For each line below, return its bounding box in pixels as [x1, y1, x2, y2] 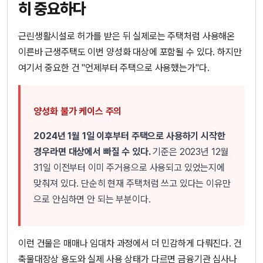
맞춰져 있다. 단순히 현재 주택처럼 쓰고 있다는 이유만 [33, 178, 231, 190]
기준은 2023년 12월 [150, 146, 229, 158]
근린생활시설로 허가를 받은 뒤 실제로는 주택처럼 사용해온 [18, 31, 235, 42]
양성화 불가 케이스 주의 [33, 106, 122, 117]
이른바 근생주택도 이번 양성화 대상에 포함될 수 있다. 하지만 [18, 46, 242, 58]
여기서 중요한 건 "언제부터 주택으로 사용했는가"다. [18, 62, 210, 74]
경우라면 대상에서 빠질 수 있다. [33, 146, 151, 158]
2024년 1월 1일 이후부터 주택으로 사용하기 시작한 [33, 130, 225, 142]
